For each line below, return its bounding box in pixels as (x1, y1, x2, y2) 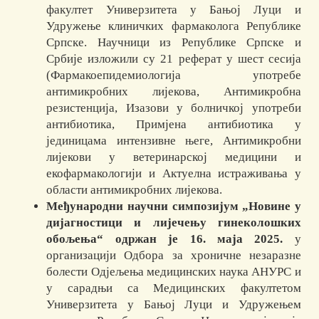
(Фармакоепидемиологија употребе (46, 68, 301, 83)
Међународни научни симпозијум (46, 199, 243, 214)
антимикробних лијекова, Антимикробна (46, 85, 301, 99)
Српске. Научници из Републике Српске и (46, 36, 301, 50)
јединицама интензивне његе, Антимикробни (46, 134, 301, 148)
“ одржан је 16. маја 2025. (97, 232, 295, 246)
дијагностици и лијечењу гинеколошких (46, 216, 301, 230)
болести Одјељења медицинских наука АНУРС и (46, 265, 301, 279)
